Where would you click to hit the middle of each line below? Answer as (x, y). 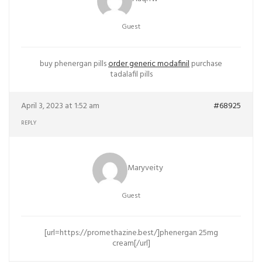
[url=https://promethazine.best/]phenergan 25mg (131, 233)
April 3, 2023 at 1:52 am (60, 106)
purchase (206, 64)
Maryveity (145, 168)
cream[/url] (131, 244)
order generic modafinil (149, 64)
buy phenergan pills (74, 64)
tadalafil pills (131, 75)
